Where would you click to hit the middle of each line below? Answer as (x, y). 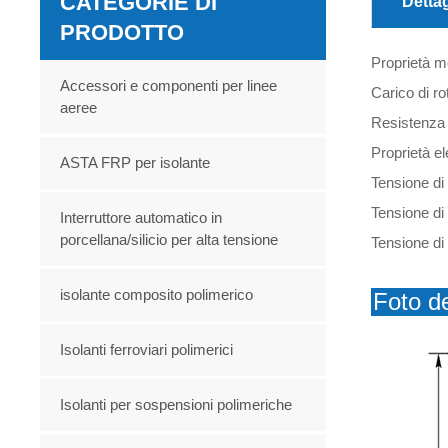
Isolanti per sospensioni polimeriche (176, 404)
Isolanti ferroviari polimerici (147, 349)
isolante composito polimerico (157, 294)
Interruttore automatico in (141, 217)
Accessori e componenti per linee (169, 85)
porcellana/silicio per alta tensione (169, 239)
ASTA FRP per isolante (135, 162)
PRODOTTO (122, 32)
